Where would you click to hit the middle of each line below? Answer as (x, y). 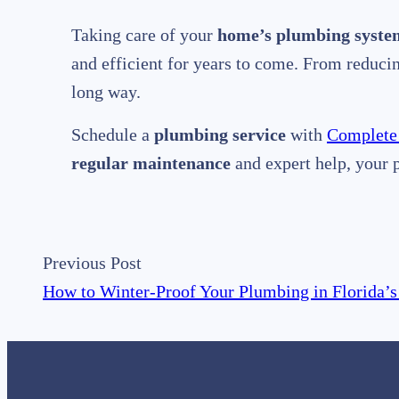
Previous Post (92, 263)
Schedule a (113, 135)
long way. (106, 92)
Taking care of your (144, 35)
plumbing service (220, 135)
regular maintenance (151, 163)
